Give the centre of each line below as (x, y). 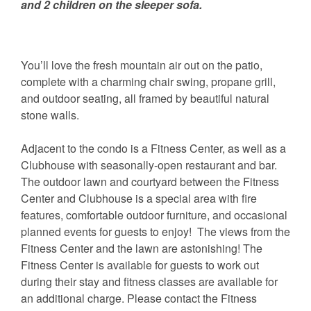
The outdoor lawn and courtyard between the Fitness (150, 182)
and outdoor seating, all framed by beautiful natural (145, 99)
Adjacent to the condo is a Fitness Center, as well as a (153, 149)
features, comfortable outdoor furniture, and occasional (154, 215)
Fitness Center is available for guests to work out (140, 265)
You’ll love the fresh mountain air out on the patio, (142, 65)
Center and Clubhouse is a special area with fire (139, 199)
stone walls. (50, 115)
